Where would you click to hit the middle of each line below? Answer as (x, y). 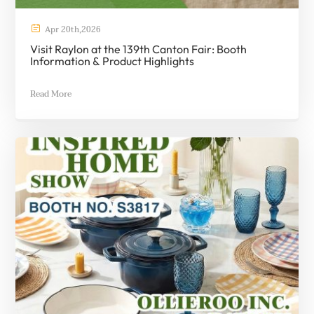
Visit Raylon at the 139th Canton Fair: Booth (138, 49)
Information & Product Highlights (112, 61)
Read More (51, 95)
